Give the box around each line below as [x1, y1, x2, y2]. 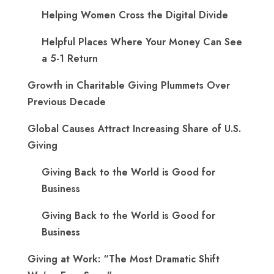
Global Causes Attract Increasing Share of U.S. [28, 122, 241, 136]
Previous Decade [28, 95, 106, 109]
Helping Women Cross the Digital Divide [42, 8, 228, 22]
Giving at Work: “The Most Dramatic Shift [28, 252, 220, 266]
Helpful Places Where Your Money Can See [42, 35, 242, 49]
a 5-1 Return [42, 51, 98, 65]
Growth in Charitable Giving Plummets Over [28, 78, 230, 92]
